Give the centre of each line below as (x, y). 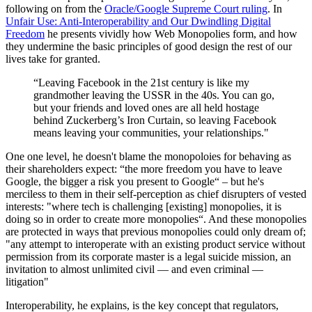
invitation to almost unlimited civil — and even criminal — (134, 269)
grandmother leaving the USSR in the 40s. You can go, (154, 95)
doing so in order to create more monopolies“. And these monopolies (156, 219)
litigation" (27, 281)
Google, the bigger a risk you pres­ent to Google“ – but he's (135, 181)
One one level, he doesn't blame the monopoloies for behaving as (148, 156)
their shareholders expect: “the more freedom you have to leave (144, 169)
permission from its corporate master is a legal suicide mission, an (148, 256)
